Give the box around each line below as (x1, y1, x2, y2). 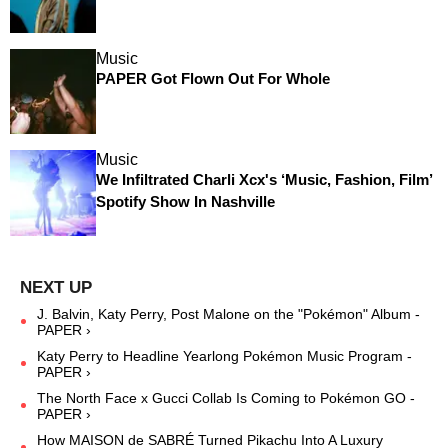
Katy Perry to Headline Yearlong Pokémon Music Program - (37, 347, 412, 364)
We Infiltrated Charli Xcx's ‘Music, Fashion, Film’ (95, 171, 432, 189)
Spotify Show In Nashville (95, 193, 275, 211)
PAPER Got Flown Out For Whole (95, 69, 330, 87)
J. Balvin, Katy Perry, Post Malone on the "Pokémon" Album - (37, 305, 420, 322)
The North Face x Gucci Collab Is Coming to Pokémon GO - (37, 389, 415, 406)
